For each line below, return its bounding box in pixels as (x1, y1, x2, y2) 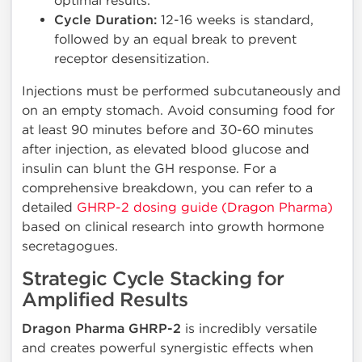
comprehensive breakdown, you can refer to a (22, 180, 313, 196)
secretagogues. (22, 238, 118, 255)
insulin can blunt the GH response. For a (22, 161, 276, 177)
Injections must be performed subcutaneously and (22, 83, 341, 99)
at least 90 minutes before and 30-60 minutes (22, 122, 314, 138)
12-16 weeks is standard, (157, 12, 314, 28)
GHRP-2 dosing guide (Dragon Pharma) (77, 200, 333, 216)
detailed (22, 200, 77, 216)
